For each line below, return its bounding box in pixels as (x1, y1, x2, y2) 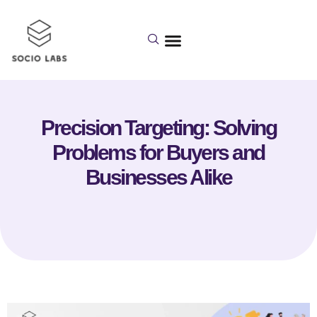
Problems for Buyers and (52, 140, 265, 164)
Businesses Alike (85, 165, 232, 189)
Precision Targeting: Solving (41, 115, 276, 139)
